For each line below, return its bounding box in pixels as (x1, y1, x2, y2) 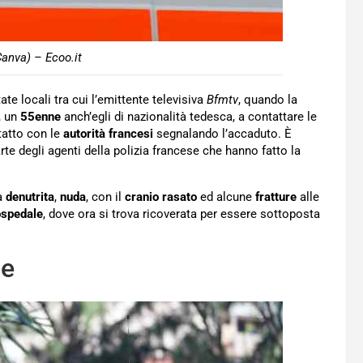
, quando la (238, 92, 297, 108)
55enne (20, 109, 61, 125)
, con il (86, 190, 125, 205)
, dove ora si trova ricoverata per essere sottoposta (43, 207, 320, 222)
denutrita (6, 190, 54, 205)
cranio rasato (125, 190, 197, 205)
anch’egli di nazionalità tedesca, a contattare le (61, 109, 317, 125)
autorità (63, 126, 105, 142)
